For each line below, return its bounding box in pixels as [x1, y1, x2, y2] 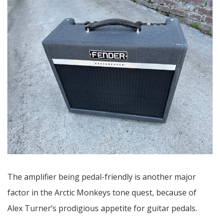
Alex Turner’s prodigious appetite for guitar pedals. [7, 202, 197, 214]
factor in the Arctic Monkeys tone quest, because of [7, 187, 196, 198]
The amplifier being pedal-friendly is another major [7, 171, 196, 182]
